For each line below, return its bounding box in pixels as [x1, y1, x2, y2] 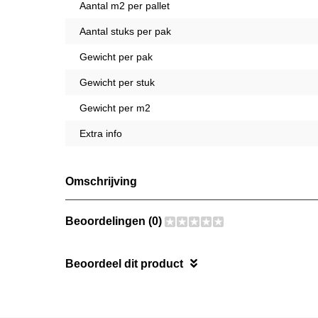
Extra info [79, 127, 122, 139]
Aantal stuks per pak [79, 25, 171, 37]
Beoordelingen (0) [65, 214, 165, 227]
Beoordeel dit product [65, 257, 183, 270]
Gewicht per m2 [79, 102, 150, 114]
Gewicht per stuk [79, 76, 155, 88]
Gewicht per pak [79, 50, 153, 62]
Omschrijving [65, 175, 137, 187]
